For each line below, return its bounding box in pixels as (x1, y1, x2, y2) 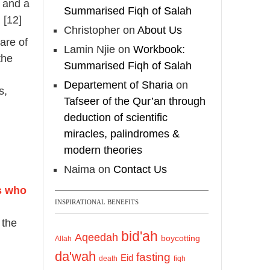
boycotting (161, 233, 200, 243)
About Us (137, 24, 182, 36)
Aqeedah (75, 231, 118, 243)
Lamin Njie (64, 43, 115, 55)
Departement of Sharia (64, 78, 173, 91)
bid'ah (121, 228, 158, 244)
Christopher (64, 24, 120, 36)
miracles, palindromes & (64, 127, 180, 140)
